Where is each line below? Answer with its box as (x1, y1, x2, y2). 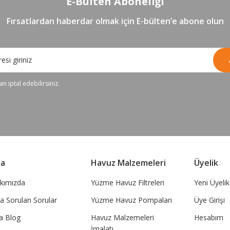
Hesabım (194, 212, 224, 222)
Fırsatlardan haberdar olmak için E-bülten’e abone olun (6, 15, 224, 27)
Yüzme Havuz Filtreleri (90, 177, 164, 187)
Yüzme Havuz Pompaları (90, 195, 172, 205)
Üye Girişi (194, 195, 225, 205)
